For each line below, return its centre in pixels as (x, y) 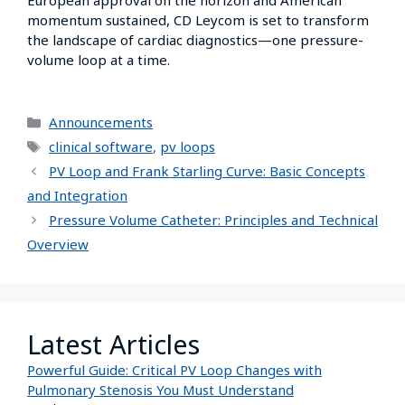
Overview (58, 244)
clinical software (101, 146)
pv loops (188, 146)
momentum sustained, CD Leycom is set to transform (198, 19)
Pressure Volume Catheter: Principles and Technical (213, 219)
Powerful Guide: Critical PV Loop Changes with (174, 369)
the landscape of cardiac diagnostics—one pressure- (195, 39)
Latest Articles (113, 344)
